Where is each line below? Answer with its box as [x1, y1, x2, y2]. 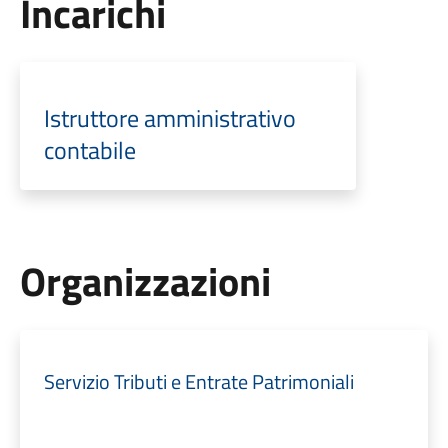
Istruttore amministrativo [43, 100, 296, 136]
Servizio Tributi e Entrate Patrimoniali [43, 366, 354, 397]
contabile [43, 132, 136, 168]
